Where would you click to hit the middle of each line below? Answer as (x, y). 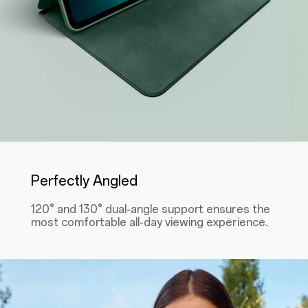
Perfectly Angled (84, 180)
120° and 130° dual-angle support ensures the (150, 209)
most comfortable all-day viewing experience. (149, 222)
